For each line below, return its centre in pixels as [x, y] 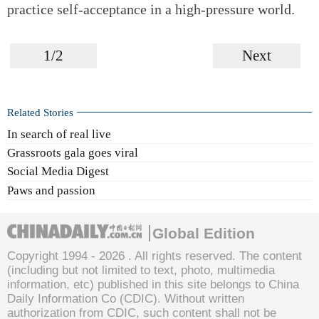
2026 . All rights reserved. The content [200, 256]
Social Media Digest [58, 172]
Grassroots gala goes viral [73, 153]
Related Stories [40, 112]
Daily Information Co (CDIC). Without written [126, 299]
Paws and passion [51, 190]
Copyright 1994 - [53, 256]
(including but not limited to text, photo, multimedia [141, 270]
